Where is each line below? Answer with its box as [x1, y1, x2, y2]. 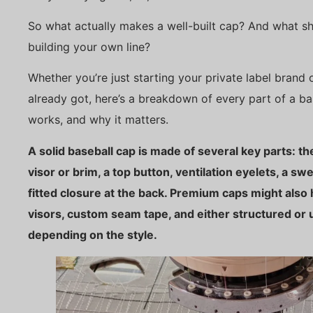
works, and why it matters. [28, 112, 168, 127]
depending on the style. [28, 227, 157, 242]
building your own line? [28, 40, 150, 54]
